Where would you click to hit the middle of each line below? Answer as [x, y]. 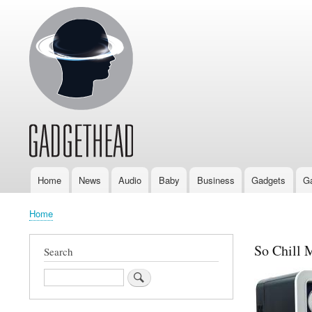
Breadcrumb [57, 225]
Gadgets [269, 180]
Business [216, 180]
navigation [45, 200]
